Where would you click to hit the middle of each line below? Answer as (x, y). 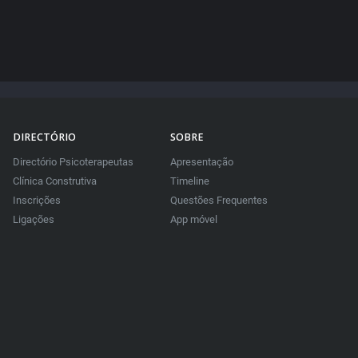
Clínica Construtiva (54, 181)
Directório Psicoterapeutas (73, 162)
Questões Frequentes (219, 201)
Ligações (33, 220)
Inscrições (36, 201)
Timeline (189, 181)
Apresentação (201, 162)
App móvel (193, 220)
